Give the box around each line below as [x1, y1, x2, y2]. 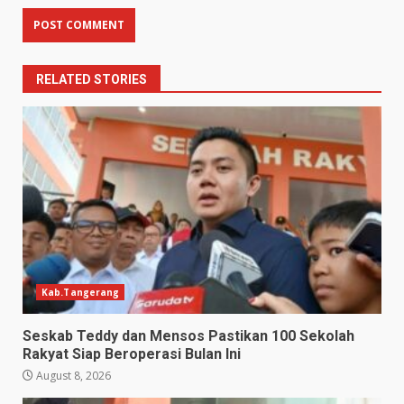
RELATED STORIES [36, 71, 147, 87]
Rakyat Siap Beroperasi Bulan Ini [23, 344, 241, 363]
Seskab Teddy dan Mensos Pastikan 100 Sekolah [23, 326, 354, 344]
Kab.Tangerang [41, 285, 120, 298]
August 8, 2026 [33, 367, 111, 383]
